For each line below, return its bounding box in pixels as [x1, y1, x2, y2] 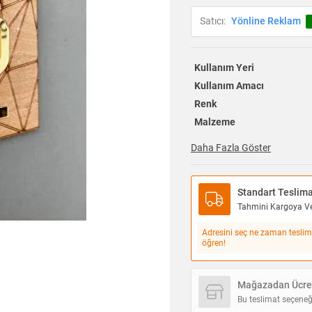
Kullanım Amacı [194, 80, 264, 92]
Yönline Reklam [231, 15, 301, 27]
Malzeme [194, 116, 235, 128]
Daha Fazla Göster [191, 142, 271, 154]
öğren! [202, 237, 226, 248]
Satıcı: [200, 15, 226, 27]
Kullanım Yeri [194, 62, 254, 74]
